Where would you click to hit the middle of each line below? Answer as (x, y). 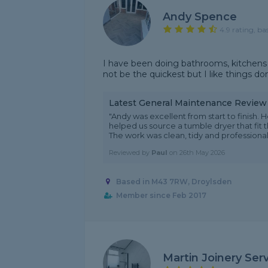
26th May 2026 (202, 153)
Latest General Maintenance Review (188, 103)
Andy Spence (200, 16)
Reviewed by (130, 153)
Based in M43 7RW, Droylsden (173, 182)
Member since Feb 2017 (161, 196)
